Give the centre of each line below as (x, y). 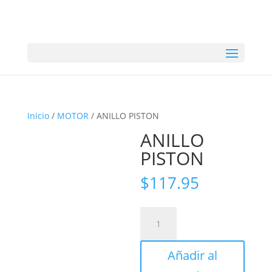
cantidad (158, 241)
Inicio (38, 116)
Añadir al (193, 255)
